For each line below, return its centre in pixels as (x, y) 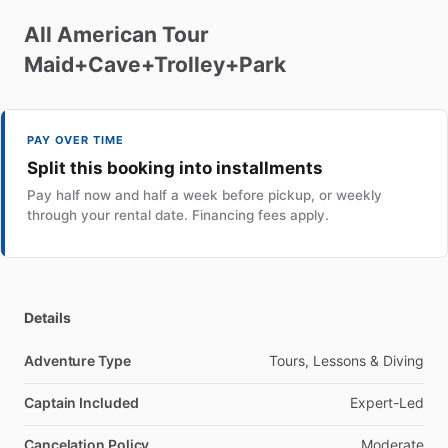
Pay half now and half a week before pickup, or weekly (204, 195)
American (107, 34)
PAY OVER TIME (75, 140)
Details (47, 317)
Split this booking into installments (175, 168)
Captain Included (81, 402)
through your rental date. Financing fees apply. (178, 215)
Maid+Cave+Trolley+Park (155, 64)
